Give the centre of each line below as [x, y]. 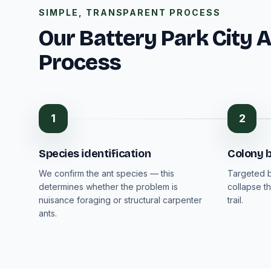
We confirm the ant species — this [106, 173]
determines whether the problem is [108, 187]
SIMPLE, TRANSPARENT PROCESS [130, 12]
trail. [235, 200]
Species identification [95, 154]
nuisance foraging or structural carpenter [120, 200]
